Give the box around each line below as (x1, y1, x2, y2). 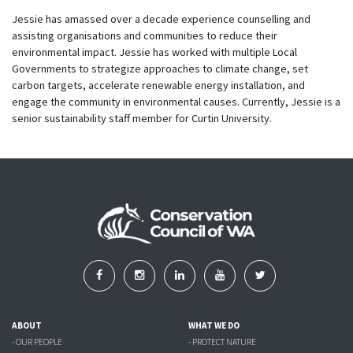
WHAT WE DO (188, 320, 240, 332)
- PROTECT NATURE (188, 336, 256, 348)
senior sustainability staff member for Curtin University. (12, 110, 272, 125)
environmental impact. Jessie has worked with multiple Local (12, 44, 297, 59)
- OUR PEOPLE (12, 336, 62, 348)
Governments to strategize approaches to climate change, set (12, 61, 308, 76)
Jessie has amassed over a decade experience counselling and (12, 11, 310, 26)
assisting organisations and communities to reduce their (12, 28, 277, 43)
